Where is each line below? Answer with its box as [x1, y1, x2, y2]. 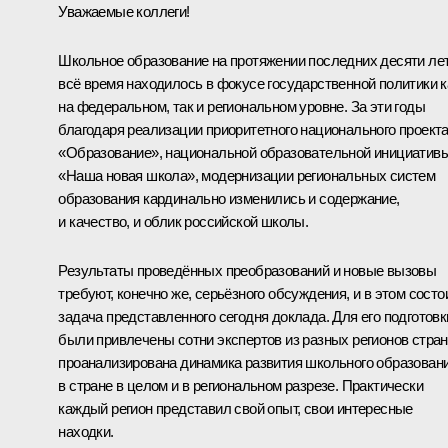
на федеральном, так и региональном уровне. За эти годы [58, 97, 425, 115]
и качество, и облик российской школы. [58, 212, 309, 230]
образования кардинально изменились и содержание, [58, 189, 400, 207]
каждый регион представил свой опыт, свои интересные [58, 399, 413, 417]
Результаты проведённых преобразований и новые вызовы [58, 261, 437, 279]
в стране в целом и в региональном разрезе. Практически [58, 376, 423, 394]
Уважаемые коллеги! [58, 2, 190, 20]
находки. [58, 422, 114, 440]
